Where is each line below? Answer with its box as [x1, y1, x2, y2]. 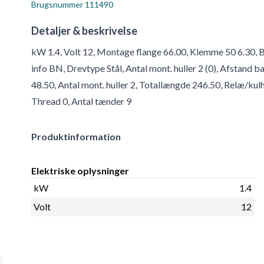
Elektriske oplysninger [31, 165, 130, 177]
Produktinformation [31, 131, 121, 143]
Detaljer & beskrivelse [31, 24, 138, 38]
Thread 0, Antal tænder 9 [31, 95, 132, 107]
